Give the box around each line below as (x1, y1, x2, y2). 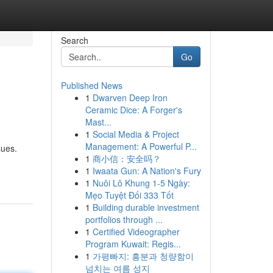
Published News (60, 79, 122, 91)
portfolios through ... (85, 213, 163, 225)
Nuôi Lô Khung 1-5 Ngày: (92, 177, 190, 189)
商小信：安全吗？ (92, 152, 161, 165)
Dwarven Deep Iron (92, 91, 168, 104)
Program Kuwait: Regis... (85, 238, 181, 250)
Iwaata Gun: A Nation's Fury (92, 165, 201, 177)
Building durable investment (92, 201, 199, 213)
